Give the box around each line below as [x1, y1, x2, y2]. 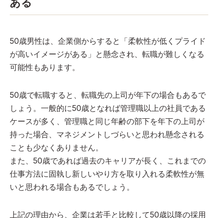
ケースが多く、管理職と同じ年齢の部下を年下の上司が [10, 116, 204, 126]
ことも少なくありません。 [10, 142, 103, 152]
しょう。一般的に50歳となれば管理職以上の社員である [10, 103, 206, 113]
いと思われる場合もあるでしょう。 [10, 182, 134, 192]
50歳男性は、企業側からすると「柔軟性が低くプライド [10, 36, 206, 46]
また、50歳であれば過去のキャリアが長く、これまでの [10, 155, 206, 165]
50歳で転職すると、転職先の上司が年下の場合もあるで [10, 90, 206, 100]
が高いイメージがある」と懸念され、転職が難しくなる [10, 49, 204, 59]
